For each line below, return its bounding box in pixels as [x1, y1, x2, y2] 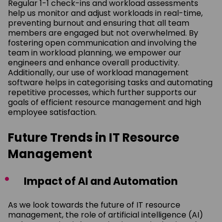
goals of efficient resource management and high [8, 96, 201, 108]
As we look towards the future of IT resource [8, 199, 180, 211]
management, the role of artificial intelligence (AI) [8, 209, 203, 221]
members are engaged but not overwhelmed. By [8, 27, 198, 39]
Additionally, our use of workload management [8, 66, 189, 78]
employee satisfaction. [8, 106, 97, 118]
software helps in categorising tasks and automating [8, 76, 213, 88]
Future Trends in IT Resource [8, 129, 179, 146]
